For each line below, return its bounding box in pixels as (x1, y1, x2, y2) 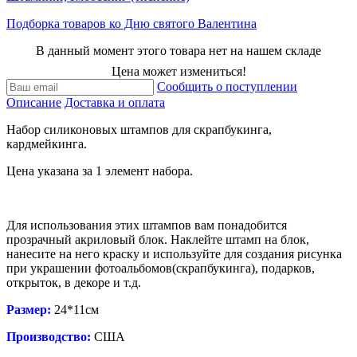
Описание (6, 95, 61, 109)
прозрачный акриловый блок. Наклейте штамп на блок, (6, 232, 309, 246)
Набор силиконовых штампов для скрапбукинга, (6, 122, 272, 136)
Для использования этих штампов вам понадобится (6, 218, 287, 232)
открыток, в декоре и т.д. (6, 275, 141, 289)
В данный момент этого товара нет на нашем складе (36, 43, 321, 57)
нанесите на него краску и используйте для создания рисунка (6, 246, 342, 261)
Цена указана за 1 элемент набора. (6, 163, 193, 178)
